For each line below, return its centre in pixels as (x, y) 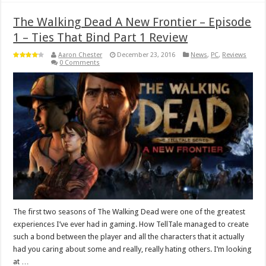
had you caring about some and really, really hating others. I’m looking (133, 249)
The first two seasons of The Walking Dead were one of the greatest (129, 212)
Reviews (235, 55)
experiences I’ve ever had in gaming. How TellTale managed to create (131, 224)
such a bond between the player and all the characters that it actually (129, 237)
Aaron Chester (80, 55)
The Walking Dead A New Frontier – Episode (132, 22)
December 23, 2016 (146, 55)
